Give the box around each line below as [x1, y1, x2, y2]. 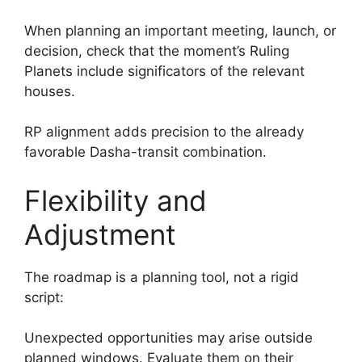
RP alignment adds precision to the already [24, 124, 304, 140]
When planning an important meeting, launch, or [24, 22, 336, 39]
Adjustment [24, 217, 176, 251]
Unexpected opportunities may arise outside [24, 330, 313, 346]
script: [24, 288, 64, 305]
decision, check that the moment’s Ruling [24, 42, 289, 59]
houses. [24, 82, 75, 99]
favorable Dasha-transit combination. [24, 144, 267, 160]
